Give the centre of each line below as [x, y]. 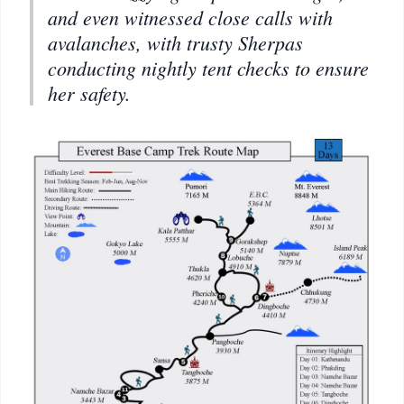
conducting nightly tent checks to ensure [208, 68]
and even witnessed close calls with [190, 17]
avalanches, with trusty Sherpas [175, 42]
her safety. [89, 93]
